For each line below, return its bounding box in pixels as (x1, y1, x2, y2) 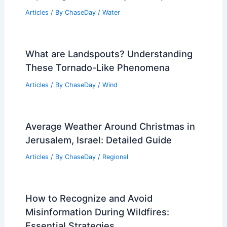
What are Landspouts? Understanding (25, 48, 193, 59)
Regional (102, 153, 128, 161)
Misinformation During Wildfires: (25, 206, 169, 218)
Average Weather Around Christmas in (25, 120, 195, 132)
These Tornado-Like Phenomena (25, 61, 170, 73)
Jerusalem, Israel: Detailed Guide (25, 134, 172, 145)
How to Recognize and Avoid (25, 193, 153, 204)
